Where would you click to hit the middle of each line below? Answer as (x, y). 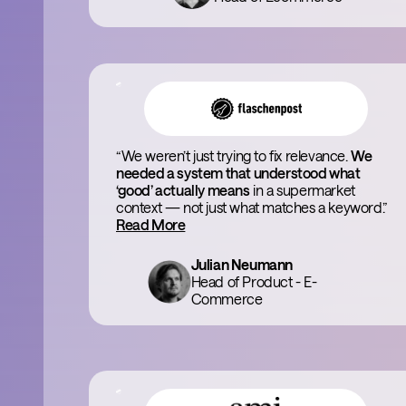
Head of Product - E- (254, 281)
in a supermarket (302, 190)
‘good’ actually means (183, 190)
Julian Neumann (242, 264)
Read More (151, 224)
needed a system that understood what (238, 173)
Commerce (227, 299)
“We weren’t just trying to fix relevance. (234, 155)
